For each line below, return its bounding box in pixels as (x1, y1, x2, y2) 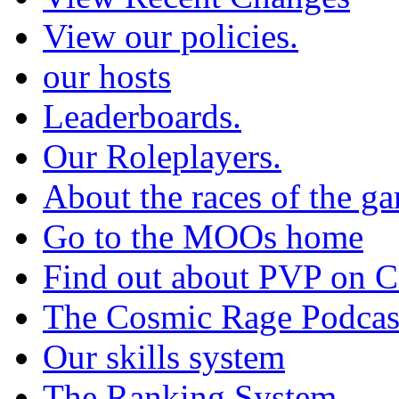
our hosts (43, 57, 171, 96)
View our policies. (43, 17, 298, 56)
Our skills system (43, 338, 285, 377)
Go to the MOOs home (43, 217, 363, 256)
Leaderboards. (43, 97, 241, 136)
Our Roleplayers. (43, 137, 281, 176)
